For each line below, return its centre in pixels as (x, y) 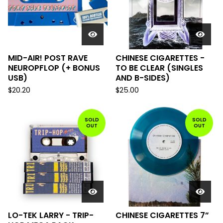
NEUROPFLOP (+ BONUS (54, 68)
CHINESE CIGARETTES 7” (162, 215)
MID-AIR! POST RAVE (48, 58)
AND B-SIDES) (143, 78)
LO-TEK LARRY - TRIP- (51, 215)
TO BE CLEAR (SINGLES (159, 68)
